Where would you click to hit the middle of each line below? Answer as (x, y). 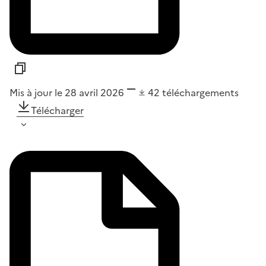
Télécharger (57, 110)
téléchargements (200, 92)
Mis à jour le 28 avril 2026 (67, 92)
